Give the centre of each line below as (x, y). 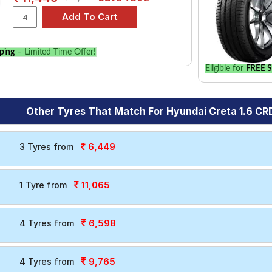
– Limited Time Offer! (56, 52)
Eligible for (225, 68)
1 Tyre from (43, 185)
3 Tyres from (46, 147)
